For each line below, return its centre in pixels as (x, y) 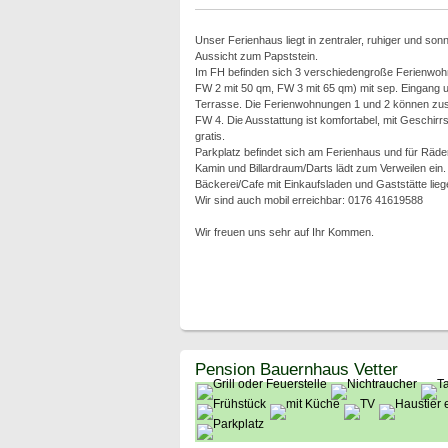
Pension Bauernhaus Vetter (296, 369)
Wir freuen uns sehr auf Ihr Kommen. (284, 232)
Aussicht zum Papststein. (256, 56)
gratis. (209, 136)
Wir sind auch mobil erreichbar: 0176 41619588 (308, 200)
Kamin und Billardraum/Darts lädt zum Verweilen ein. (320, 168)
